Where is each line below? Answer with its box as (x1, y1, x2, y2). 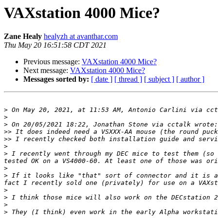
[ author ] (176, 75, 204, 84)
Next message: (23, 66, 70, 75)
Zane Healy (4, 32, 42, 41)
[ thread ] (114, 75, 142, 84)
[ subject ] (144, 75, 174, 84)
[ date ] (91, 75, 112, 84)
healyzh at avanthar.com (44, 32, 118, 41)
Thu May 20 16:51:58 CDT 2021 (4, 41, 107, 50)
